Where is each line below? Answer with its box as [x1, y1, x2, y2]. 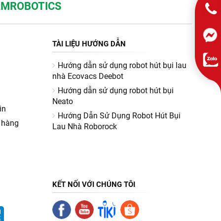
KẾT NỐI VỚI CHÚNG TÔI [52, 180, 135, 189]
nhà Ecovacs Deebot [52, 71, 123, 81]
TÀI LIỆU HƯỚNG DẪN [52, 39, 126, 48]
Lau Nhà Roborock [52, 121, 117, 131]
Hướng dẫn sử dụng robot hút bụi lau [57, 60, 186, 70]
